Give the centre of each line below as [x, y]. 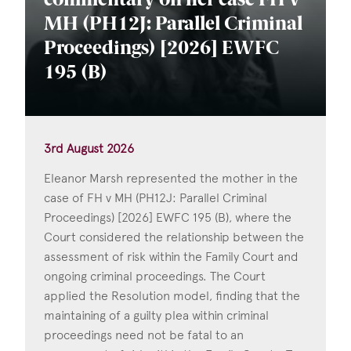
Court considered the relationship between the [174, 237]
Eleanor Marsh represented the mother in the [171, 179]
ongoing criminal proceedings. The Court [155, 277]
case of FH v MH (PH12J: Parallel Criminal [156, 198]
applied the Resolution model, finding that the [172, 296]
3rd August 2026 [89, 149]
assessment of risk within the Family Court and [171, 257]
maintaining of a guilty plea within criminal [156, 316]
